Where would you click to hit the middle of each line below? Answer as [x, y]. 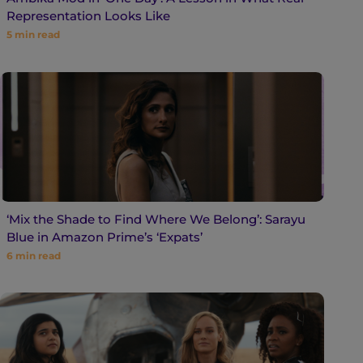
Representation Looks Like [88, 16]
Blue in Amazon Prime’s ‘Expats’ [104, 237]
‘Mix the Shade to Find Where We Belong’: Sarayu [156, 219]
